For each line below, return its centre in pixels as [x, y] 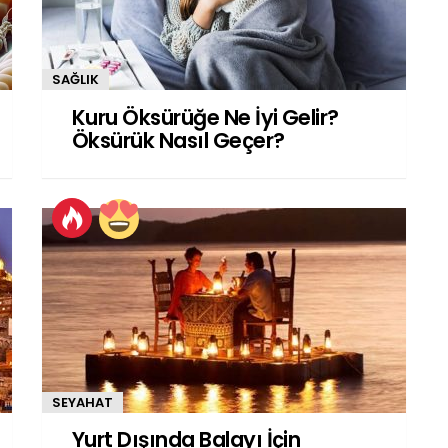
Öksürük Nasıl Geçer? [178, 140]
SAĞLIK [75, 79]
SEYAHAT [82, 402]
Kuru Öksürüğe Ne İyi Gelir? [205, 117]
